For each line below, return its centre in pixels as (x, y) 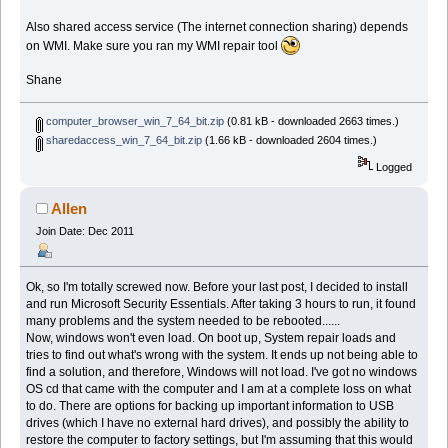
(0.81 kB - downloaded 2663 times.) (311, 120)
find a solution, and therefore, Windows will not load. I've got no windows (222, 372)
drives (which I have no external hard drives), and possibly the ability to (218, 423)
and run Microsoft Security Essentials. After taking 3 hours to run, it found (221, 304)
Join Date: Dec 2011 (84, 230)
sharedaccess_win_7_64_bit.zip (122, 139)
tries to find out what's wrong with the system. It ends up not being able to (222, 355)
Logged (393, 166)
